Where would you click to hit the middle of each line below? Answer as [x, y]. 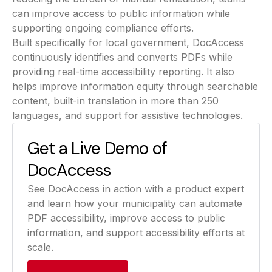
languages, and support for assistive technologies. [127, 115]
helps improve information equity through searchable [135, 86]
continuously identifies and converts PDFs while [122, 57]
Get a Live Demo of [97, 148]
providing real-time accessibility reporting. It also [123, 72]
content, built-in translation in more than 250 [115, 101]
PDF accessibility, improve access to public [126, 218]
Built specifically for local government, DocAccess [128, 42]
